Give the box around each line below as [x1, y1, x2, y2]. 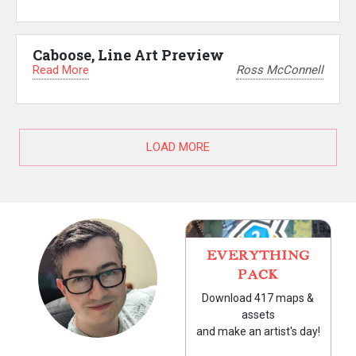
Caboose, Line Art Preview [33, 44, 224, 64]
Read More [33, 62, 89, 77]
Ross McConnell [236, 63, 323, 78]
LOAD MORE [146, 140, 210, 155]
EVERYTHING [206, 250, 310, 263]
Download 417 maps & [202, 292, 315, 305]
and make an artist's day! [195, 325, 320, 339]
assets [241, 308, 275, 322]
